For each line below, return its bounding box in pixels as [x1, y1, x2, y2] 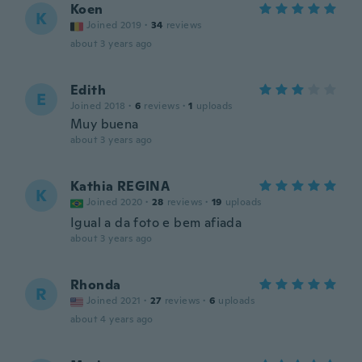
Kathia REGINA [70, 178, 170, 195]
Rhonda [70, 276, 121, 293]
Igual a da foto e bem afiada [70, 214, 242, 231]
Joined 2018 [70, 99, 126, 112]
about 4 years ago [70, 313, 154, 326]
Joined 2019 [86, 19, 142, 32]
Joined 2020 [86, 196, 143, 208]
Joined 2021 [86, 294, 141, 307]
